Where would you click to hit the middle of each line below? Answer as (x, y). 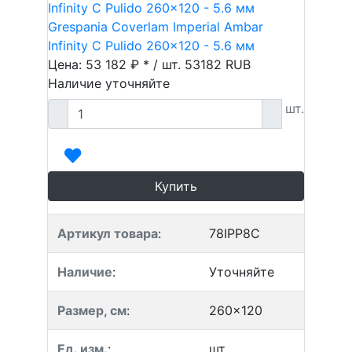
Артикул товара (108, 233)
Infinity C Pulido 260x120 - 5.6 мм (151, 46)
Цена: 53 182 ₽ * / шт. (116, 64)
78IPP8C (235, 233)
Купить (176, 186)
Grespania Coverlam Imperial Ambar (156, 27)
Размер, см (92, 310)
